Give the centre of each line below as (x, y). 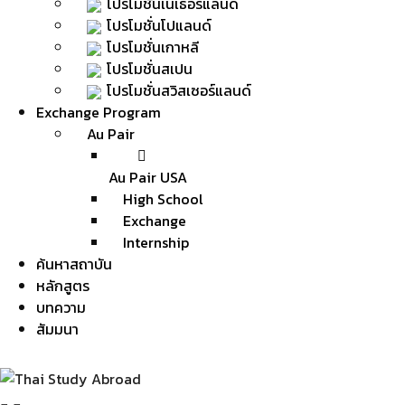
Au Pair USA (148, 177)
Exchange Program (99, 112)
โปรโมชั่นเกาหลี (153, 47)
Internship (156, 242)
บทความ (61, 307)
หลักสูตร (63, 286)
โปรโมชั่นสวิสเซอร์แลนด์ (179, 90)
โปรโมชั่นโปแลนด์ (159, 25)
